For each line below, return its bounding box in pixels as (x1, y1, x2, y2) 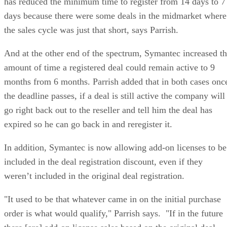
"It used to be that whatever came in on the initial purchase (4, 194, 221, 204)
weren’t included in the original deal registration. (4, 170, 184, 181)
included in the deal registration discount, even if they (4, 156, 203, 167)
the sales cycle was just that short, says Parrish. (4, 24, 178, 35)
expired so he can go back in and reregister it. (4, 119, 172, 129)
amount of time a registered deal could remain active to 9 (4, 62, 215, 72)
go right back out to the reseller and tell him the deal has (4, 104, 212, 115)
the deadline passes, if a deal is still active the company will (4, 90, 225, 101)
